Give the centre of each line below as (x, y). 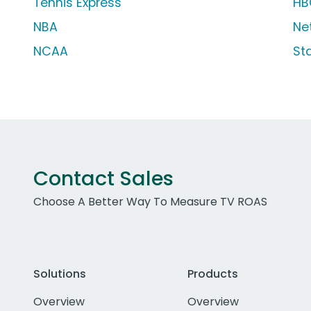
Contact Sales (103, 179)
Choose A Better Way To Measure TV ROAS (150, 202)
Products (212, 274)
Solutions (60, 274)
